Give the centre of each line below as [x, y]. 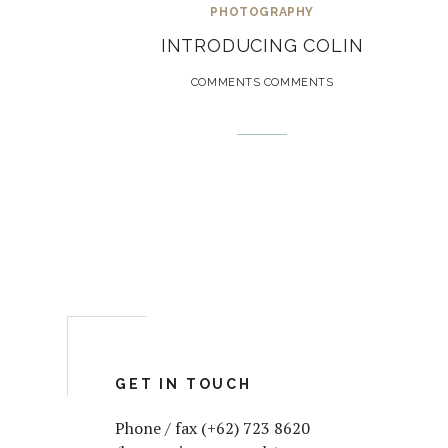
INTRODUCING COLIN [262, 46]
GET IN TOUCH [183, 384]
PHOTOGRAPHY [262, 12]
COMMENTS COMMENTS [262, 83]
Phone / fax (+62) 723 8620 [213, 428]
